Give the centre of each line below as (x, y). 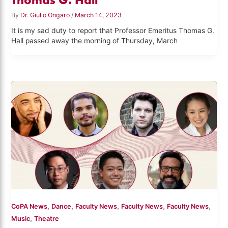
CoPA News (30, 207)
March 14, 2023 (98, 15)
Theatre (47, 219)
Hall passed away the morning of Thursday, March (95, 40)
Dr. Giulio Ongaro (46, 15)
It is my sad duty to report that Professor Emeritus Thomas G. (113, 30)
